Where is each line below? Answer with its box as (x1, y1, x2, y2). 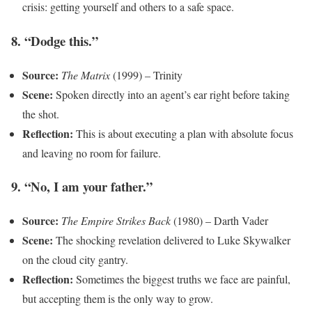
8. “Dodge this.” (11, 31, 98, 50)
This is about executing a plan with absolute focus (73, 125, 293, 141)
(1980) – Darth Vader (171, 213, 268, 228)
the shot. (22, 106, 59, 121)
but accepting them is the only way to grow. (22, 291, 213, 306)
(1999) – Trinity (110, 67, 182, 82)
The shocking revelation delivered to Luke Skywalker (53, 233, 290, 248)
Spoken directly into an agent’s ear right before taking (53, 86, 290, 102)
